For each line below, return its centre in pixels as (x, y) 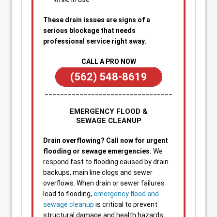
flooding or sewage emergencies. (97, 151)
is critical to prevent (126, 204)
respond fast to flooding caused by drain (106, 162)
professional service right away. (95, 41)
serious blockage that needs (89, 31)
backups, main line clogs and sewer (98, 172)
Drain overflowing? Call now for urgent (106, 140)
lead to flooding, (68, 194)
